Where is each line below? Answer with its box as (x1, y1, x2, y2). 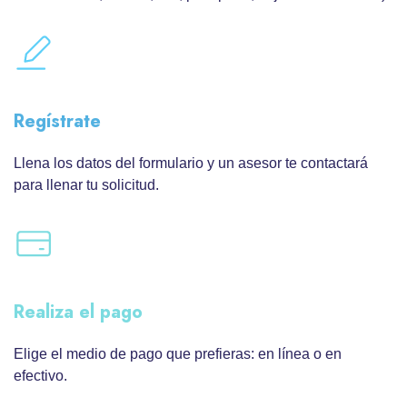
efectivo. (14, 368, 67, 384)
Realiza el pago (14, 299, 143, 326)
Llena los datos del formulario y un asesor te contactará (14, 155, 368, 172)
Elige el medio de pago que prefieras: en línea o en (14, 346, 342, 362)
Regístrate (14, 108, 101, 135)
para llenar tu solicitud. (14, 177, 159, 194)
